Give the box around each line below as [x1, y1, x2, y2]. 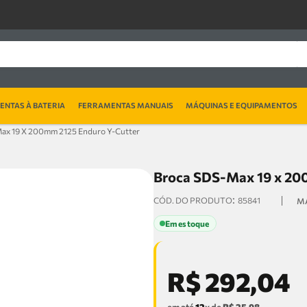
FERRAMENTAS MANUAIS [77, 100, 173, 110]
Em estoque [165, 219, 210, 229]
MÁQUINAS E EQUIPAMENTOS [186, 100, 298, 110]
